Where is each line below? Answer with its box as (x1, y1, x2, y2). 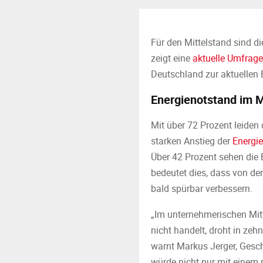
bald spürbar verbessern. (151, 182, 252, 195)
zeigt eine (151, 52, 193, 65)
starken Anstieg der (151, 134, 232, 147)
